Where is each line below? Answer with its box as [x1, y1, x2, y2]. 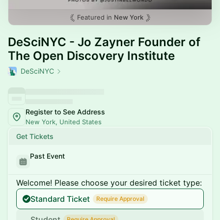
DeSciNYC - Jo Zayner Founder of [8, 35, 200, 49]
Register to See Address [26, 108, 105, 116]
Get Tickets [16, 132, 54, 140]
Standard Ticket [30, 194, 90, 204]
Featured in [77, 13, 114, 21]
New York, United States [26, 118, 102, 126]
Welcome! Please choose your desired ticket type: [16, 178, 202, 188]
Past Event [30, 152, 65, 160]
